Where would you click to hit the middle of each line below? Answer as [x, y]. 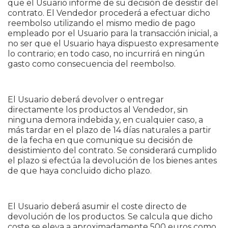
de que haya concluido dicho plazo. [80, 171]
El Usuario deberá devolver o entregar [86, 99]
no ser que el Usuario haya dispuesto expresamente [113, 44]
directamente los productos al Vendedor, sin [98, 110]
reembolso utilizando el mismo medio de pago [102, 23]
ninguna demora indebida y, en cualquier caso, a [105, 120]
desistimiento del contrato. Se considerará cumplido [112, 150]
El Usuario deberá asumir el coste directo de [97, 206]
